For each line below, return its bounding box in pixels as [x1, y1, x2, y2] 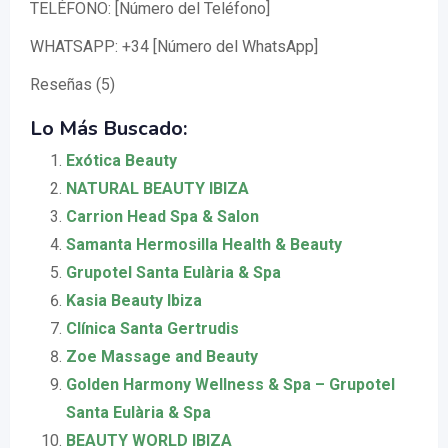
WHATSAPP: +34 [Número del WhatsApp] [30, 37, 318, 57]
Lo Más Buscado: [30, 115, 187, 143]
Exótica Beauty [66, 151, 177, 171]
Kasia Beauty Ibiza [66, 291, 202, 311]
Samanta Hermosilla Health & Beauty [66, 235, 342, 255]
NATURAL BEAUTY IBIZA [66, 179, 249, 199]
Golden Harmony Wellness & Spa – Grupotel [66, 375, 395, 395]
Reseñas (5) [30, 75, 115, 95]
